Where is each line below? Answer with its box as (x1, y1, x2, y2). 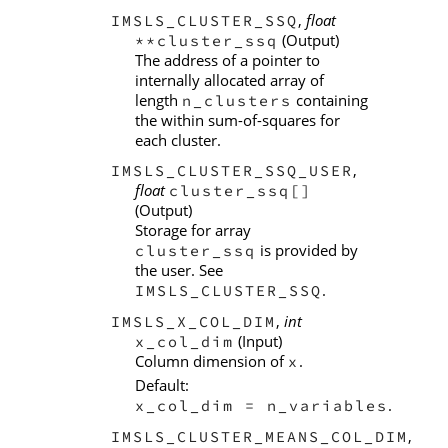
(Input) (234, 331, 282, 352)
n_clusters (181, 90, 292, 110)
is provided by (256, 240, 358, 261)
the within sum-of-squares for (135, 109, 340, 130)
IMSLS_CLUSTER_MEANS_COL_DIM (111, 426, 408, 446)
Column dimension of (135, 351, 288, 372)
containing (291, 89, 368, 110)
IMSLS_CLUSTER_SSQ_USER (111, 161, 353, 181)
